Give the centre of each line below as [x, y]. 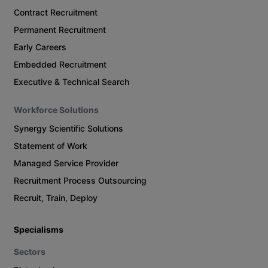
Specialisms [39, 229]
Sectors [30, 251]
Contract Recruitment [57, 12]
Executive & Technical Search [72, 81]
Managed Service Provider [66, 163]
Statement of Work [51, 145]
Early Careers [40, 47]
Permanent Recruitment [61, 29]
